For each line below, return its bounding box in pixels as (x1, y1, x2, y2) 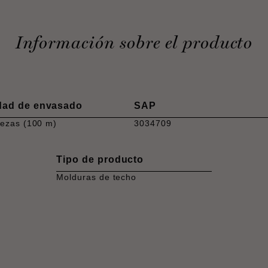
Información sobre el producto (15, 32, 253, 53)
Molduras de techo (56, 172, 137, 182)
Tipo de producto (56, 154, 144, 165)
